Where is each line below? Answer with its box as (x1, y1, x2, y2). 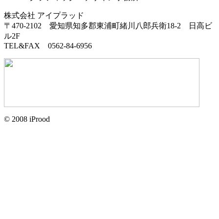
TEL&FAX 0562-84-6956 (4, 41, 92, 50)
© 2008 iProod (4, 114, 50, 123)
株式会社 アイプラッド (4, 11, 84, 20)
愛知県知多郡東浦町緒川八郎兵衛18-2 (42, 21, 189, 30)
